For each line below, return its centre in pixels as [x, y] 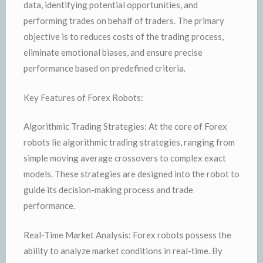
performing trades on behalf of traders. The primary [124, 21]
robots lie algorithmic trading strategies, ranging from [129, 142]
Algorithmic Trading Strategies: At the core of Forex [125, 126]
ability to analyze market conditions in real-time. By [123, 250]
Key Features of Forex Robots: [83, 97]
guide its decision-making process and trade [108, 190]
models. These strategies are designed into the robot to [131, 174]
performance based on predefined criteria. [104, 68]
